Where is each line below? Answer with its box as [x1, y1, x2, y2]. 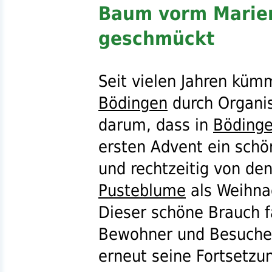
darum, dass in [98, 115, 213, 134]
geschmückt [98, 27, 214, 49]
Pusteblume [98, 181, 186, 200]
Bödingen [98, 93, 168, 112]
